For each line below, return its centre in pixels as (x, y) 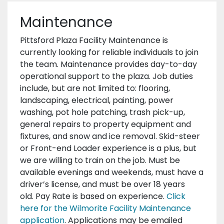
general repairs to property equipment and (105, 124)
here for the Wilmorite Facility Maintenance (105, 208)
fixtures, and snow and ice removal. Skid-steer (110, 136)
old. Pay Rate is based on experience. (93, 196)
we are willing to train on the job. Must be (100, 160)
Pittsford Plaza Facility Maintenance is (94, 40)
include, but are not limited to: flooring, (95, 88)
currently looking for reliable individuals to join (109, 52)
